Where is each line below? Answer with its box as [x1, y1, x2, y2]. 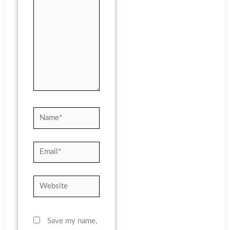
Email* [33, 144, 54, 152]
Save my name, [47, 217, 97, 225]
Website [33, 178, 61, 186]
